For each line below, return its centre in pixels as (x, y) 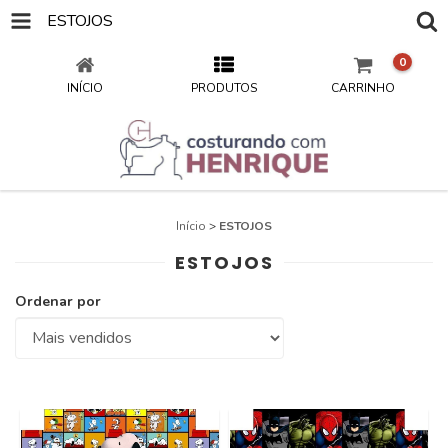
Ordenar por (58, 301)
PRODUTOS (223, 88)
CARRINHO (363, 88)
